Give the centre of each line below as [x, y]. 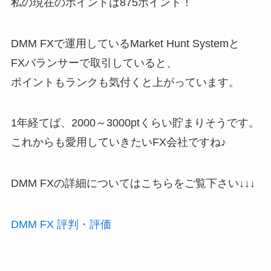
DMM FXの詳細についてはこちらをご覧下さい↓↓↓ [133, 184]
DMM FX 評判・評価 [61, 225]
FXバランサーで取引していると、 [94, 63]
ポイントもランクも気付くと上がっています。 [125, 82]
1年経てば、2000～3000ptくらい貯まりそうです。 [135, 123]
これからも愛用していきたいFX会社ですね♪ [118, 142]
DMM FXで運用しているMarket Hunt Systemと [125, 43]
